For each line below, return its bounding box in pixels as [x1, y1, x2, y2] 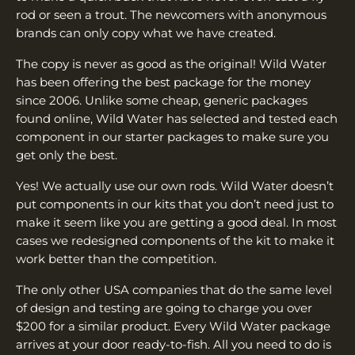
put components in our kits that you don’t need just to [16, 197, 334, 212]
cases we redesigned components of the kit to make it [16, 233, 334, 249]
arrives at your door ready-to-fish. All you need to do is [16, 337, 331, 353]
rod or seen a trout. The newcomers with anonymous [16, 7, 326, 23]
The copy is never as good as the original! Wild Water [16, 56, 326, 72]
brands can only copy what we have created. [16, 25, 293, 41]
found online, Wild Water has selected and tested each [16, 111, 338, 127]
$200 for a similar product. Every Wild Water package [16, 319, 330, 334]
